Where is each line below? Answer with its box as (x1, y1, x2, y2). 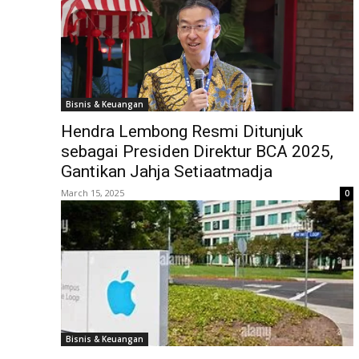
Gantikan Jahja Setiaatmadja (61, 161, 272, 181)
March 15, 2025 (61, 186, 124, 199)
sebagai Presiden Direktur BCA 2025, (61, 141, 333, 161)
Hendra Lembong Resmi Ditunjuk (61, 121, 303, 141)
